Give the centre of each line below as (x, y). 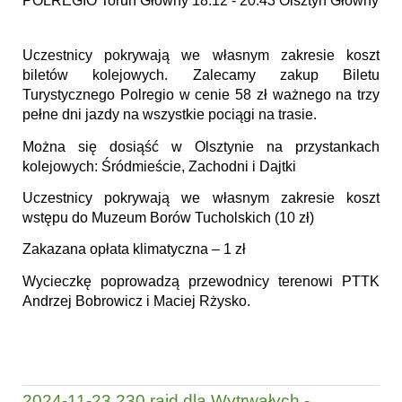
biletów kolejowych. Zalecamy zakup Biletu (201, 75)
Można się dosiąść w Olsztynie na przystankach (201, 146)
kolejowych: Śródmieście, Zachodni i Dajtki (161, 166)
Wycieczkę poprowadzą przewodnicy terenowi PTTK (201, 281)
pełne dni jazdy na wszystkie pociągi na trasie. (171, 115)
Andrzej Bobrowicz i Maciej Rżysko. (136, 301)
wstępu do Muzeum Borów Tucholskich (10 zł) (168, 218)
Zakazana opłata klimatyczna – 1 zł (134, 249)
